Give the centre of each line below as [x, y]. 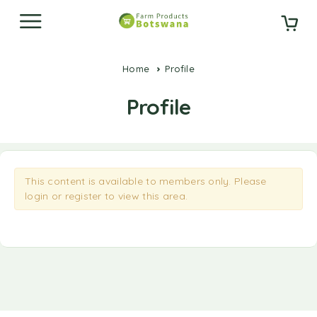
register [83, 196]
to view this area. [145, 196]
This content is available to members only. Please [146, 181]
